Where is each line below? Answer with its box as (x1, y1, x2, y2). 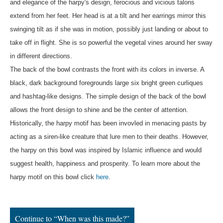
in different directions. (10, 52, 74, 60)
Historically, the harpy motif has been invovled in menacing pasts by (10, 119, 207, 127)
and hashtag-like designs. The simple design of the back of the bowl (10, 92, 206, 100)
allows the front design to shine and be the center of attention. (10, 106, 190, 113)
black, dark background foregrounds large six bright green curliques (10, 79, 203, 87)
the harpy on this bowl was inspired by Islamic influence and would (10, 146, 202, 154)
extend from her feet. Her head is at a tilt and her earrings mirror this (10, 11, 206, 19)
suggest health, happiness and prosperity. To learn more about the (10, 159, 200, 167)
